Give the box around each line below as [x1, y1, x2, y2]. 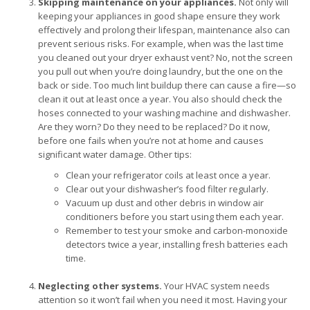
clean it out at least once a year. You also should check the [38, 93, 282, 105]
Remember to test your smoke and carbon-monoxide [66, 224, 288, 237]
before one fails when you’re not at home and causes [38, 134, 264, 147]
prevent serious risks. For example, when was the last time [38, 37, 284, 50]
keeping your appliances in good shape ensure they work [38, 10, 280, 22]
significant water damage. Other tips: [38, 148, 192, 161]
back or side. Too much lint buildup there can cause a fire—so [38, 79, 296, 91]
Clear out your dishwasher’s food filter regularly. [66, 183, 268, 195]
